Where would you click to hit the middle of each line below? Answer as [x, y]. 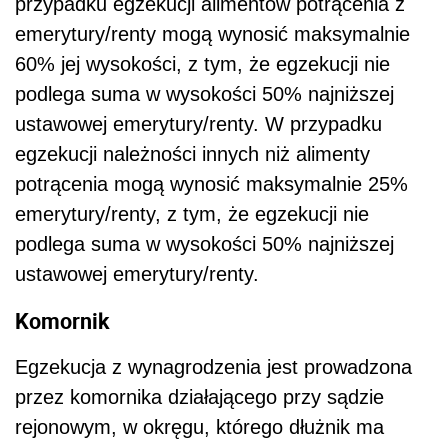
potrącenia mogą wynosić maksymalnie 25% [211, 183]
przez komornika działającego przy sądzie [199, 397]
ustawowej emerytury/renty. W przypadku [198, 123]
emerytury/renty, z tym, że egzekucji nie [192, 213]
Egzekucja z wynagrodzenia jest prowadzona [213, 367]
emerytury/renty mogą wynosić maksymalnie [212, 33]
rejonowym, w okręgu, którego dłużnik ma [199, 427]
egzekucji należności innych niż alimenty [192, 153]
